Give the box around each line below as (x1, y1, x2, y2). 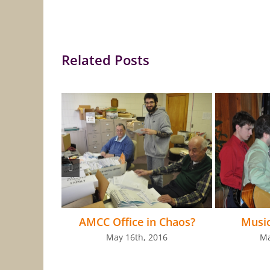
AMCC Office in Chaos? (78, 215, 195, 230)
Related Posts (61, 50, 149, 69)
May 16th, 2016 (106, 231, 168, 243)
